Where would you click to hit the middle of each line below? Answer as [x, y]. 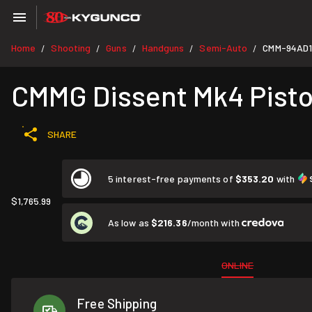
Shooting [71, 48]
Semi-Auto [224, 48]
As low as [130, 222]
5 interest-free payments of [172, 179]
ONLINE [238, 265]
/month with [214, 222]
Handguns [163, 48]
